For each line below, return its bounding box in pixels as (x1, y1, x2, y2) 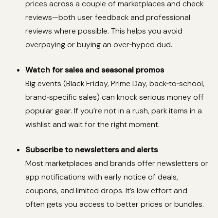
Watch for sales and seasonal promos (25, 65, 164, 75)
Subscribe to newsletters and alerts (25, 145, 158, 155)
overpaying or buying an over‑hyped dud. (25, 39, 172, 50)
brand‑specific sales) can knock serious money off (25, 92, 204, 103)
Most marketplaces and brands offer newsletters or (25, 158, 208, 169)
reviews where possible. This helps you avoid (25, 26, 182, 36)
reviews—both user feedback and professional (25, 12, 190, 23)
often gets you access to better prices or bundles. (25, 199, 204, 210)
